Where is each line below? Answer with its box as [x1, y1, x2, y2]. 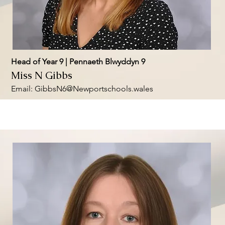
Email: [11, 84, 35, 93]
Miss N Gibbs [11, 69, 72, 82]
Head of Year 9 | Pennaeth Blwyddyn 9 [11, 57, 145, 66]
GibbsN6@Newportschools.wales [34, 84, 153, 93]
